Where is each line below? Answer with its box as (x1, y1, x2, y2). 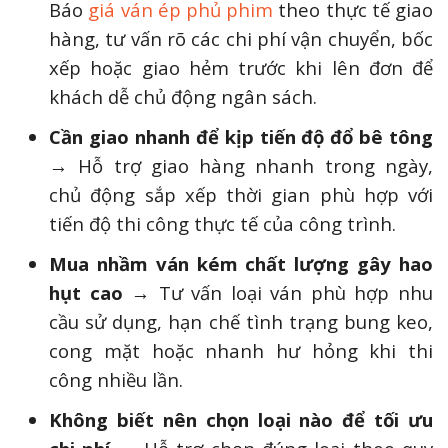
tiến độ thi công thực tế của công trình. (49, 210, 397, 236)
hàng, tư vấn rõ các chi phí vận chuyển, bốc (49, 25, 433, 51)
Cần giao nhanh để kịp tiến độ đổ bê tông (49, 123, 433, 149)
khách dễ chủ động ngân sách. (49, 83, 318, 109)
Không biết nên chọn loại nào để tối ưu (49, 407, 433, 433)
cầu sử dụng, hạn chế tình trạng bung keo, (49, 309, 433, 335)
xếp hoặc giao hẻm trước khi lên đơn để (49, 54, 433, 80)
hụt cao (49, 280, 132, 306)
